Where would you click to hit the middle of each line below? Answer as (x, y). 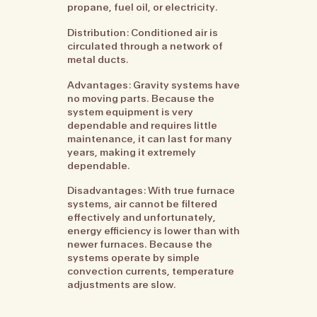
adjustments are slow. (122, 285)
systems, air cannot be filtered (143, 204)
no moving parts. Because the (141, 98)
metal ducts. (98, 59)
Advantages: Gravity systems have (154, 85)
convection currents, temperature (151, 271)
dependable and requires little (143, 125)
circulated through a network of (145, 46)
